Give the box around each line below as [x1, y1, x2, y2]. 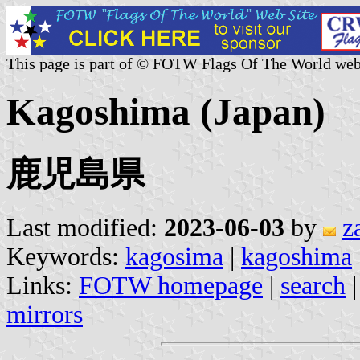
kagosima [125, 242, 223, 271]
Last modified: [6, 213, 164, 242]
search [280, 271, 346, 300]
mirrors [6, 300, 83, 329]
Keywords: [6, 242, 125, 271]
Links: [6, 271, 79, 300]
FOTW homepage [79, 271, 263, 300]
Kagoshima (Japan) [6, 91, 325, 133]
